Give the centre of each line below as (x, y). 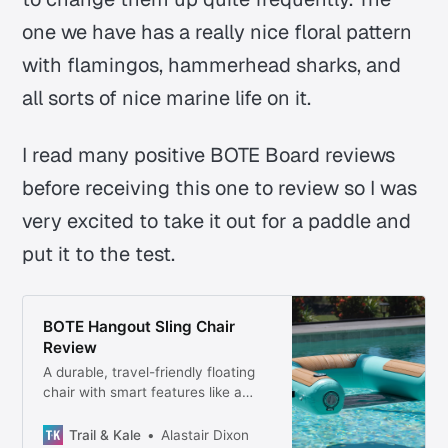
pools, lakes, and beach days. (137, 431)
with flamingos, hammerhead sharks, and (212, 64)
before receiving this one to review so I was (220, 187)
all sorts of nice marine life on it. (167, 97)
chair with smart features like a (142, 391)
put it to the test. (99, 253)
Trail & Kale (104, 434)
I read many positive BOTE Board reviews (209, 154)
